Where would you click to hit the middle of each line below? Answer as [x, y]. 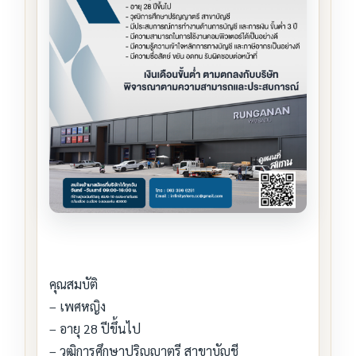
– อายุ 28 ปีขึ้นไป [95, 329]
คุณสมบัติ [74, 284]
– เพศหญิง [77, 307]
